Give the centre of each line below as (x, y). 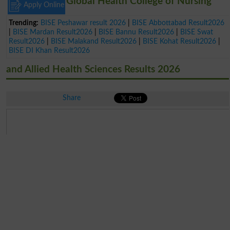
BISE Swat (197, 32)
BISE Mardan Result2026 (53, 32)
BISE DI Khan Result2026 (50, 50)
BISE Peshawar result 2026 (83, 23)
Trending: (24, 23)
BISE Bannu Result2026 (137, 32)
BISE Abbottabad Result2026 (178, 23)
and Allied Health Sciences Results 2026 (93, 69)
